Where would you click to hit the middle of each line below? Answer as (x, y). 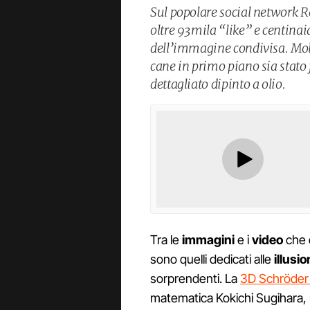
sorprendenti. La (195, 279)
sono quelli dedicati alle (211, 259)
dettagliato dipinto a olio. (218, 84)
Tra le (166, 240)
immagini (208, 240)
